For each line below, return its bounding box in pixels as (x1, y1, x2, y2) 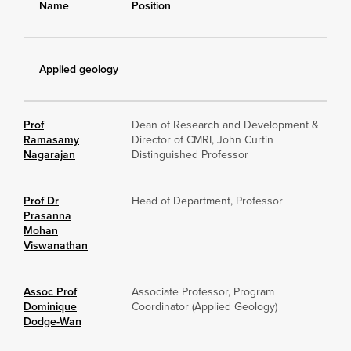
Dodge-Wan (24, 313, 81, 330)
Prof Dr (24, 192, 59, 209)
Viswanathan (24, 237, 88, 254)
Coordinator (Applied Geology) (132, 298, 277, 315)
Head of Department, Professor (132, 192, 283, 209)
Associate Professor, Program (132, 283, 274, 300)
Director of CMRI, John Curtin (132, 131, 273, 148)
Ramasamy (24, 131, 79, 148)
